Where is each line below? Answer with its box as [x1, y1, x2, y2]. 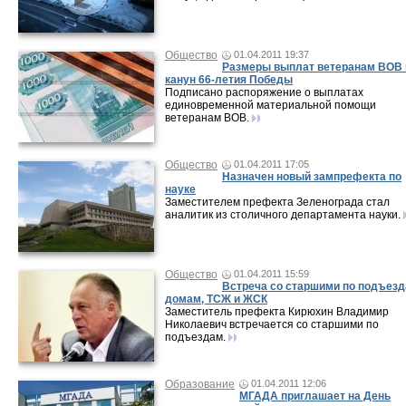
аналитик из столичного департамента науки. [165, 208, 401, 221]
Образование [165, 378, 235, 391]
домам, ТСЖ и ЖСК [165, 293, 267, 305]
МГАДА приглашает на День [239, 390, 391, 402]
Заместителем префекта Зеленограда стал [165, 196, 390, 208]
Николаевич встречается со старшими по [165, 318, 379, 331]
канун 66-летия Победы [165, 73, 293, 86]
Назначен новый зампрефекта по [222, 170, 401, 183]
